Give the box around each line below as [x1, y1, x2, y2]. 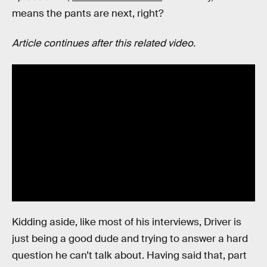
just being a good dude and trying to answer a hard [12, 232, 248, 246]
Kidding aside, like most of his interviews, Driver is [12, 216, 241, 229]
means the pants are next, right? [12, 7, 163, 20]
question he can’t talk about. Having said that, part [12, 249, 247, 262]
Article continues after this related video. [12, 36, 195, 49]
